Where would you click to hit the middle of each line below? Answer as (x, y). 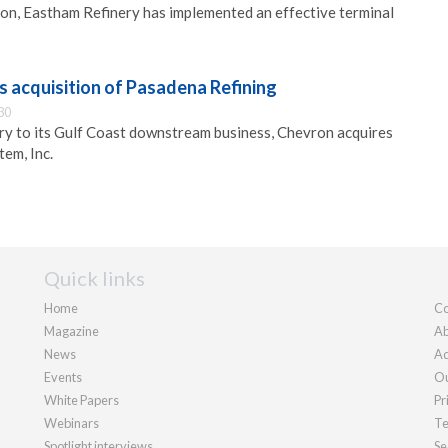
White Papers (81, 399)
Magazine (71, 330)
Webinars (71, 422)
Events (63, 376)
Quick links (94, 277)
